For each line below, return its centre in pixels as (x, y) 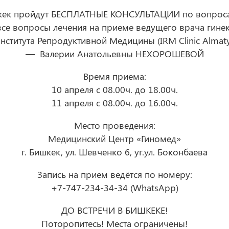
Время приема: (114, 76)
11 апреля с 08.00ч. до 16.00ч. (114, 103)
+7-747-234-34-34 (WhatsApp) (114, 188)
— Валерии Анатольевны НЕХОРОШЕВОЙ (114, 54)
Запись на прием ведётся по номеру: (114, 175)
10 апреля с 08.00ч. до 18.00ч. (114, 90)
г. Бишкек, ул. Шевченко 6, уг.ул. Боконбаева (114, 152)
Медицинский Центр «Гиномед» (114, 139)
